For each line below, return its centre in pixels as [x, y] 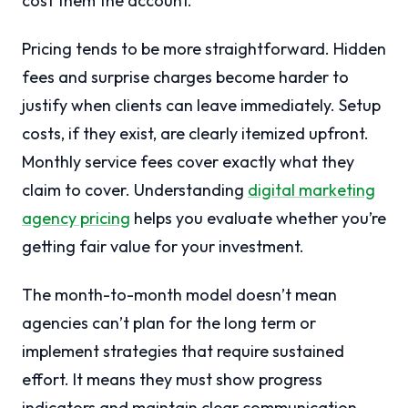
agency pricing [76, 219]
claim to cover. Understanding [135, 190]
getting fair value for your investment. [163, 247]
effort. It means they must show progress [172, 380]
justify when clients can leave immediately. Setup [201, 106]
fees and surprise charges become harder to [185, 77]
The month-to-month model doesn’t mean [179, 295]
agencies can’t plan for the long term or [169, 323]
